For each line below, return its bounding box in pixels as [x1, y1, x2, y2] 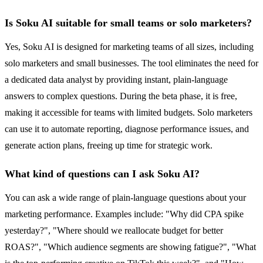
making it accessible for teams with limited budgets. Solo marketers [5, 107, 252, 118]
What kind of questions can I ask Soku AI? [5, 168, 200, 180]
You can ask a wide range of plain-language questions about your [5, 193, 246, 203]
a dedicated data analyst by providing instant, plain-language [5, 75, 228, 85]
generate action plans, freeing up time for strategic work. [5, 140, 213, 151]
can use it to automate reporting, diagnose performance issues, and [5, 124, 249, 134]
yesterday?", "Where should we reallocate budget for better [5, 225, 223, 236]
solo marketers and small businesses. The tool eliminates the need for [5, 58, 258, 69]
